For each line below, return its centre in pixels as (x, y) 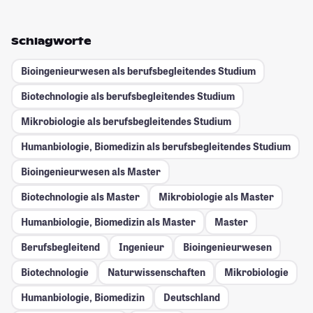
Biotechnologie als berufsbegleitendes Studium (128, 96)
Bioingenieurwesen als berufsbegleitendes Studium (138, 71)
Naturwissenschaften (156, 272)
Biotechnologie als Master (80, 197)
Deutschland (191, 298)
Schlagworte (51, 41)
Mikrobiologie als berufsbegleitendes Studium (126, 122)
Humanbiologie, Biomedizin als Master (108, 222)
